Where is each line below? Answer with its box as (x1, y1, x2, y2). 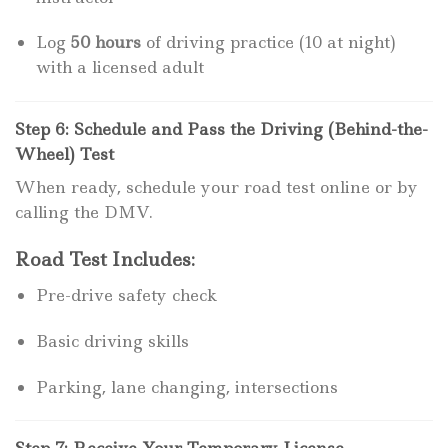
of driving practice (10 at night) (140, 31, 396, 54)
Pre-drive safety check (35, 283, 217, 306)
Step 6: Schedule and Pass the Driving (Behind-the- (15, 118, 428, 141)
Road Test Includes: (15, 246, 195, 272)
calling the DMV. (15, 201, 153, 224)
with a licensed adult (35, 56, 204, 79)
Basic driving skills (35, 329, 189, 352)
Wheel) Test (15, 143, 114, 166)
